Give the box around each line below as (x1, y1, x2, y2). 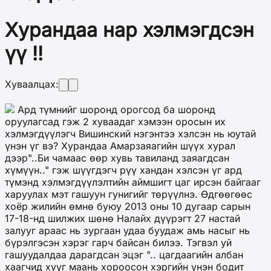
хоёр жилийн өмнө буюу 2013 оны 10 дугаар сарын (5, 200, 250, 213)
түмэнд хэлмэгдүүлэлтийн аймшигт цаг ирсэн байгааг (5, 176, 261, 189)
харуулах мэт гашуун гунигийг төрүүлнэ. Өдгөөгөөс (5, 188, 252, 201)
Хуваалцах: (5, 78, 59, 91)
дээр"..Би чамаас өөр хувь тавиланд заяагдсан (5, 152, 229, 165)
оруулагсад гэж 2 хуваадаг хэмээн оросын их (5, 116, 226, 128)
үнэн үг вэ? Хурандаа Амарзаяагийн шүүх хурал (5, 140, 235, 152)
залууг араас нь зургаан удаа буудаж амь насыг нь (5, 224, 250, 237)
